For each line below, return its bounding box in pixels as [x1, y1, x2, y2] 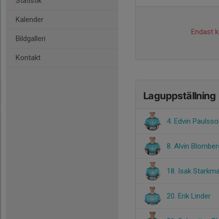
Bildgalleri [16, 34, 45, 43]
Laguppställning [143, 90, 216, 102]
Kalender [16, 15, 44, 24]
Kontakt [16, 53, 41, 62]
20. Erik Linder [167, 192, 211, 200]
